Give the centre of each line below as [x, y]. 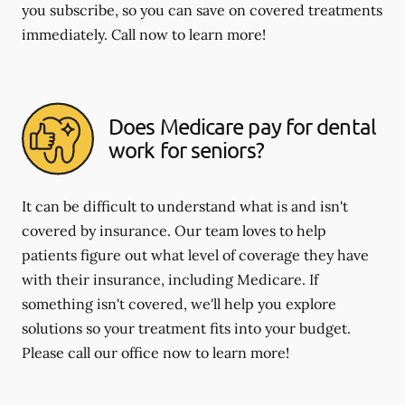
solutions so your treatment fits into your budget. [186, 328]
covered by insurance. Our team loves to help [174, 230]
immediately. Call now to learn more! [144, 34]
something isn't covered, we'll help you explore [179, 303]
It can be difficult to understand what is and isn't [185, 206]
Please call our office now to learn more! [155, 352]
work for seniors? [186, 150]
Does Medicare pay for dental [242, 127]
